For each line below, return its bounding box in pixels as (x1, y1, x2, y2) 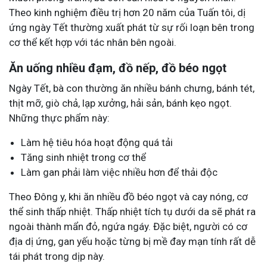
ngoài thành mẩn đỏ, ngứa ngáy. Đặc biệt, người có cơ (9, 220, 247, 232)
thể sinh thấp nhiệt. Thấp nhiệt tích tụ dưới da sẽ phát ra (9, 205, 256, 218)
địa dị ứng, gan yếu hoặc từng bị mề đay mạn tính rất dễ (9, 235, 256, 247)
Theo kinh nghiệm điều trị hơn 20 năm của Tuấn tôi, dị (9, 6, 246, 18)
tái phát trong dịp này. (9, 250, 105, 262)
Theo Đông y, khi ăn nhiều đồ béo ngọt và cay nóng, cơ (9, 190, 248, 203)
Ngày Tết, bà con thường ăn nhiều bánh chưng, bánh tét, (9, 82, 254, 94)
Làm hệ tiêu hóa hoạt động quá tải (21, 136, 173, 148)
